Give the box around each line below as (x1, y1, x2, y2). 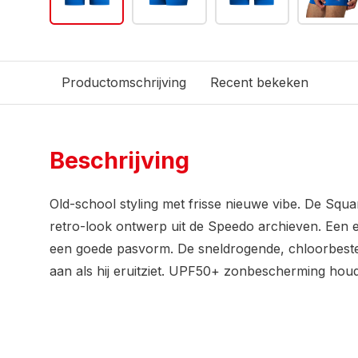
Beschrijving (50, 146, 189, 174)
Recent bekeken (210, 74, 308, 90)
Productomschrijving (62, 74, 186, 90)
